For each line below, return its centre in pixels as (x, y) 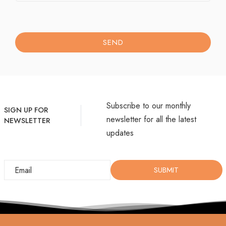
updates (120, 133)
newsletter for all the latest (151, 119)
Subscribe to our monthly (148, 106)
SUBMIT (166, 170)
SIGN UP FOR (26, 110)
